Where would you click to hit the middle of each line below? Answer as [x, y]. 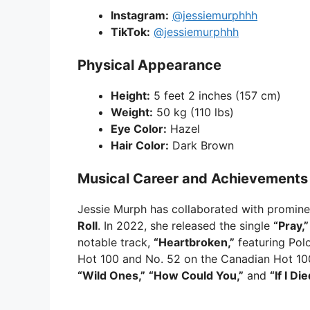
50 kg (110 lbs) [193, 112]
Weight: [132, 112]
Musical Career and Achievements [193, 179]
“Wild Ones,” [111, 276]
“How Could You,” [196, 276]
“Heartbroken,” [194, 243]
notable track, [116, 243]
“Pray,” [291, 226]
